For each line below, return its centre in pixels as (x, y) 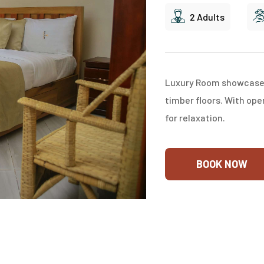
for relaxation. (195, 118)
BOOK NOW (222, 164)
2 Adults (207, 17)
